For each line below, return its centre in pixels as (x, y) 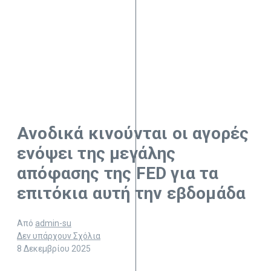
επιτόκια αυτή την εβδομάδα (132, 194)
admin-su (53, 224)
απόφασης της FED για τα (118, 174)
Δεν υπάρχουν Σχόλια (59, 236)
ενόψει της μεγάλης (96, 154)
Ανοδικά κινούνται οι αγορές (133, 134)
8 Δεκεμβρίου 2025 (54, 249)
